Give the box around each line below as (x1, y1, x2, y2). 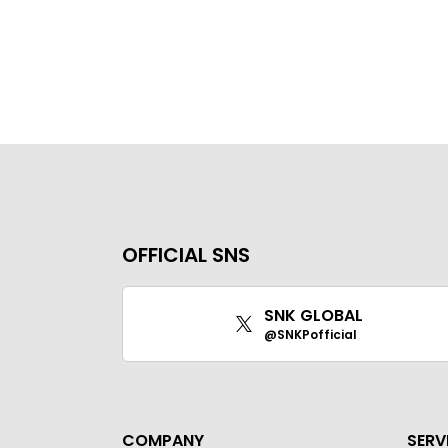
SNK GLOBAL (264, 303, 364, 327)
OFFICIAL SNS (122, 240, 250, 269)
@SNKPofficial (264, 325, 358, 343)
